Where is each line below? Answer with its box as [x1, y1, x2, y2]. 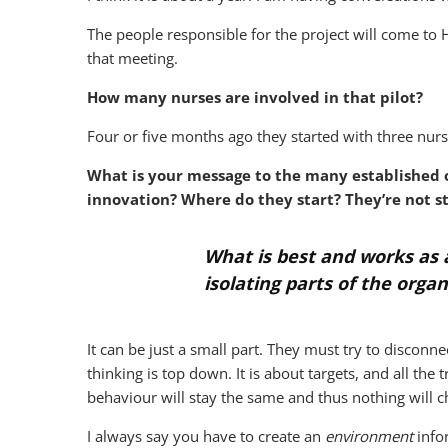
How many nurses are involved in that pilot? [87, 87, 423, 107]
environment [325, 426, 413, 446]
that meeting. [87, 48, 178, 68]
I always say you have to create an [87, 426, 325, 446]
